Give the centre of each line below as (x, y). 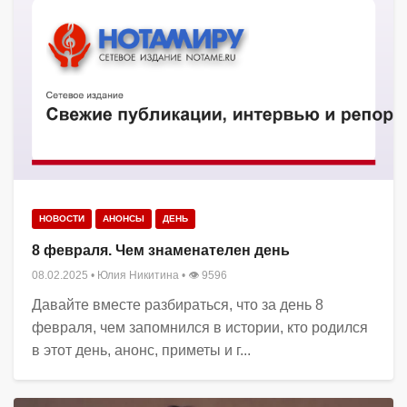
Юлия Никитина (138, 276)
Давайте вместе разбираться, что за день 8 (178, 305)
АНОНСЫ (124, 219)
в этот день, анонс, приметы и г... (141, 351)
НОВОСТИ (62, 219)
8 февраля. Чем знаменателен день (161, 251)
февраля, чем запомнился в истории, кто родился (200, 328)
